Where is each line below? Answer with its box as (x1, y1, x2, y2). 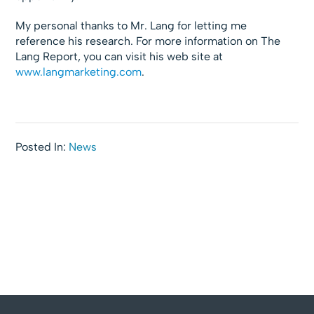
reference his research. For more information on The (15, 34, 281, 48)
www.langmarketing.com (15, 65, 142, 79)
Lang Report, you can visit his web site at (15, 50, 224, 64)
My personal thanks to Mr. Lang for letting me (15, 19, 247, 33)
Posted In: (15, 140, 69, 154)
